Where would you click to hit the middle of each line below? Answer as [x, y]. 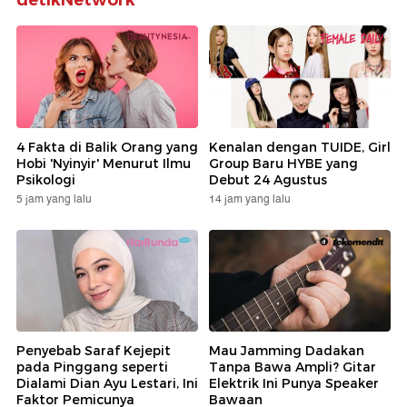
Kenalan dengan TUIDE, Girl [300, 147]
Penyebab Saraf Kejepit [94, 351]
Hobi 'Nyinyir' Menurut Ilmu [104, 163]
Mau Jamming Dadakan [287, 351]
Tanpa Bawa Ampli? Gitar [293, 367]
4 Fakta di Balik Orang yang [107, 147]
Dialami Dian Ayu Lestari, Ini [107, 384]
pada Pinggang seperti [92, 367]
